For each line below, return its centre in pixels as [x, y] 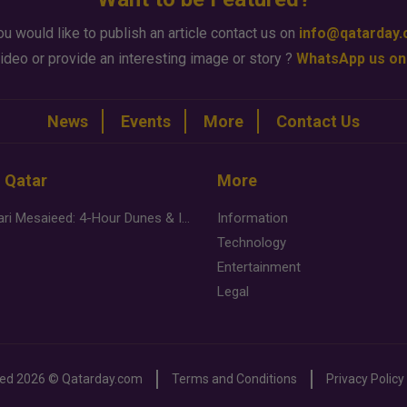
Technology [252, 243]
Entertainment [259, 267]
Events [146, 121]
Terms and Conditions [234, 378]
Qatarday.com [102, 378]
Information [253, 218]
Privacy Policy [365, 378]
